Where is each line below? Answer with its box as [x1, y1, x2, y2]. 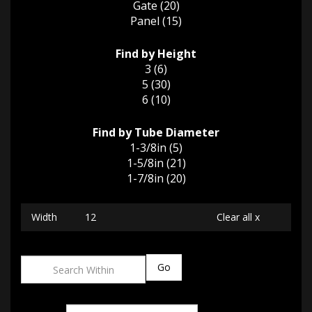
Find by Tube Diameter [93, 125, 219, 140]
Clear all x [217, 210, 260, 224]
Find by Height [116, 46, 196, 61]
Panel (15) [130, 13, 182, 29]
